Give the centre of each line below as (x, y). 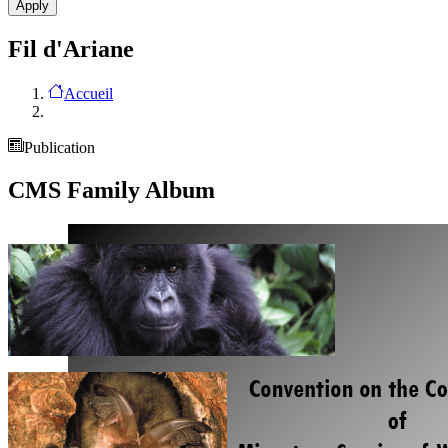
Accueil (88, 93)
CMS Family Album (111, 189)
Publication (59, 147)
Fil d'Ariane (71, 49)
